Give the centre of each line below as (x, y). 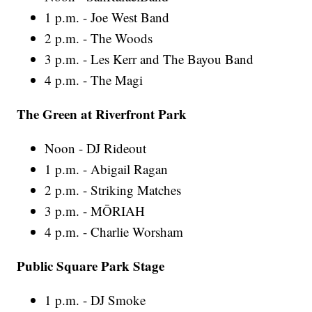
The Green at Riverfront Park (102, 114)
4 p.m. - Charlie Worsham (114, 232)
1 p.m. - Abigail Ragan (107, 169)
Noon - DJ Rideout (96, 148)
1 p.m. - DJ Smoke (95, 300)
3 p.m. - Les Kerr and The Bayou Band (149, 59)
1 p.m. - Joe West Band (107, 17)
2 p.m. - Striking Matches (113, 190)
